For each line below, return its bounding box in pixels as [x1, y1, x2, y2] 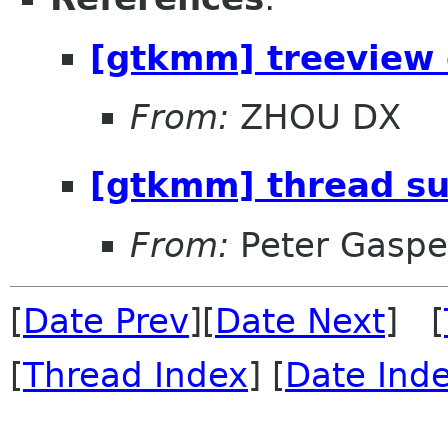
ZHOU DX [229, 97, 401, 138]
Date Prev [23, 300, 189, 341]
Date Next [215, 300, 385, 341]
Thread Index [23, 354, 248, 395]
